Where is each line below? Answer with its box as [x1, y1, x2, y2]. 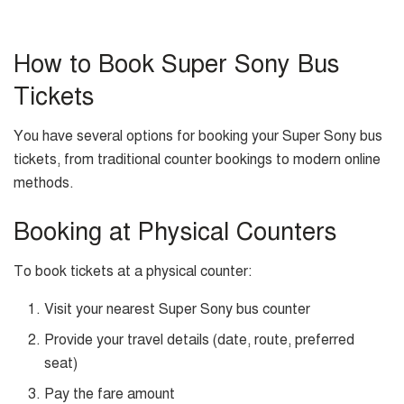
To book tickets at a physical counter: [14, 262, 252, 281]
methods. [14, 174, 74, 193]
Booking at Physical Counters [14, 216, 336, 247]
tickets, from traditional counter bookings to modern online [14, 151, 381, 170]
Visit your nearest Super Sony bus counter [44, 300, 311, 319]
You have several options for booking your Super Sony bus [14, 127, 382, 146]
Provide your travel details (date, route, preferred [44, 331, 355, 350]
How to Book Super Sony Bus [14, 48, 339, 79]
